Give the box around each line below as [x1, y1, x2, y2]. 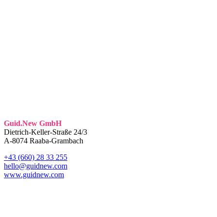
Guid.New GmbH [4, 119, 62, 127]
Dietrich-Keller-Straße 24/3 [4, 127, 87, 136]
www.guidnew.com [4, 170, 64, 179]
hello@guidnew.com [4, 161, 67, 170]
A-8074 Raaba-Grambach [4, 136, 83, 145]
